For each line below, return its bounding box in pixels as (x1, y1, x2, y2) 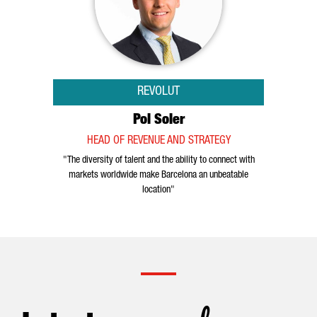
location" (142, 185, 175, 195)
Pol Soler (132, 114, 185, 128)
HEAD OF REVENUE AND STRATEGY (86, 136, 231, 147)
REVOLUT (137, 86, 180, 98)
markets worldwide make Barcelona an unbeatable (69, 171, 248, 180)
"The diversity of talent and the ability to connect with (62, 156, 255, 166)
